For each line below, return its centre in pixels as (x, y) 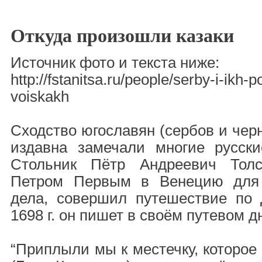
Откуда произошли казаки (122, 35)
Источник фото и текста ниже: (115, 63)
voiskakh (40, 96)
